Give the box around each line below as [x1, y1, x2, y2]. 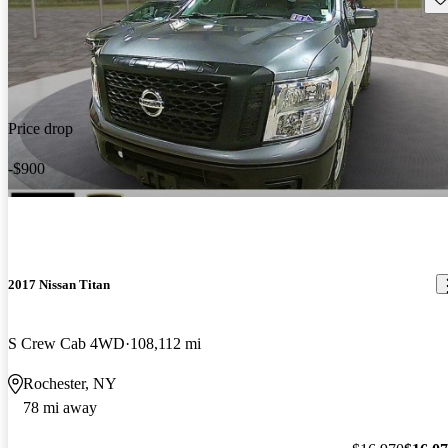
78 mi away [23, 398, 97, 416]
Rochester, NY [23, 374, 117, 392]
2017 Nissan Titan [8, 276, 110, 292]
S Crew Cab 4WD [8, 334, 125, 352]
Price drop [8, 119, 73, 137]
